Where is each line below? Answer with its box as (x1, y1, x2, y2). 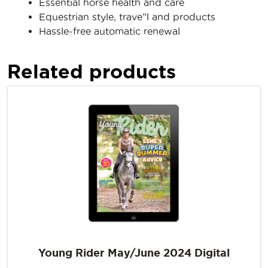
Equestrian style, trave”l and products (39, 11, 215, 22)
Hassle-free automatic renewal (39, 25, 180, 36)
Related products (7, 60, 176, 82)
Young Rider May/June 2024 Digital (38, 246, 230, 258)
